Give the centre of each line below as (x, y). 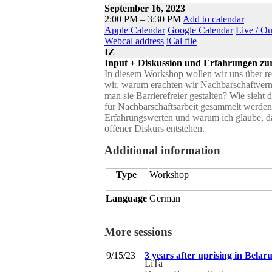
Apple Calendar (135, 30)
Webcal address (134, 41)
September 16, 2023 (145, 8)
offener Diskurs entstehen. (155, 128)
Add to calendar (213, 19)
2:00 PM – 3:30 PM (144, 19)
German (165, 198)
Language (126, 198)
